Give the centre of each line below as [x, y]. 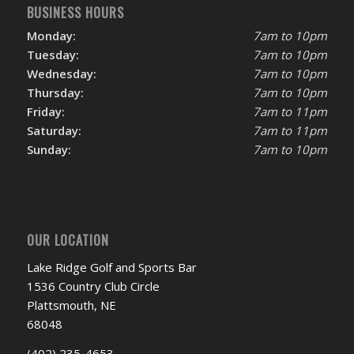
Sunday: [49, 150]
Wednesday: [61, 74]
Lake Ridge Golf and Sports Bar [111, 267]
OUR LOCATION [68, 240]
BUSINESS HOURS [75, 13]
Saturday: [54, 131]
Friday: [45, 112]
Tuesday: [53, 55]
